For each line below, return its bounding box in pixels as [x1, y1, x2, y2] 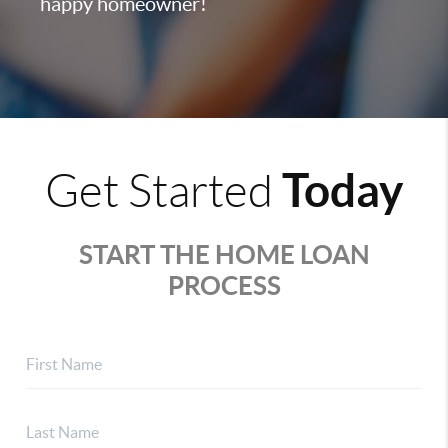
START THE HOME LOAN [78, 239, 370, 269]
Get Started [44, 165, 282, 216]
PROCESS [167, 270, 281, 300]
